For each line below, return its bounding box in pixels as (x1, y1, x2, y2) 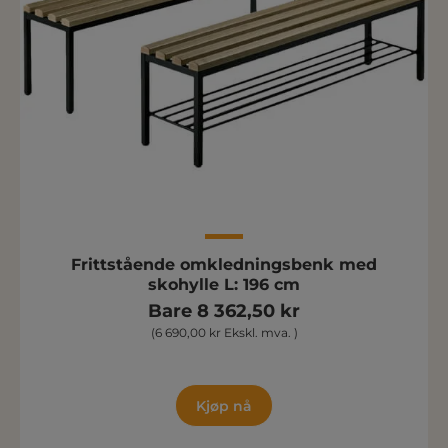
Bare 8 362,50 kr (148, 299, 300, 322)
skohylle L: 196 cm (148, 274, 300, 294)
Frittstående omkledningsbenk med (71, 254, 377, 274)
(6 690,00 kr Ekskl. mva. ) (150, 324, 298, 340)
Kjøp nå (196, 396, 252, 415)
